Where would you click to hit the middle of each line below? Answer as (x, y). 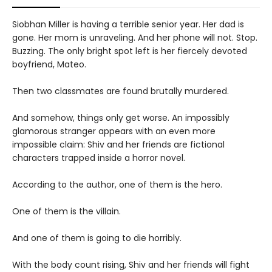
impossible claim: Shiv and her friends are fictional (118, 144)
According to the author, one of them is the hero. (117, 184)
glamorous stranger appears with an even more (114, 131)
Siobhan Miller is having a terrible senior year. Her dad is (128, 24)
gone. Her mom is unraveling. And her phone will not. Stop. (135, 37)
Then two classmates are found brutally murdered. (121, 91)
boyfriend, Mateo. (49, 64)
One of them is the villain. (66, 211)
